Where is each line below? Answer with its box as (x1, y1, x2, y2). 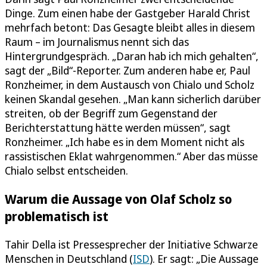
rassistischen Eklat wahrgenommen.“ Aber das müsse (5, 149, 258, 163)
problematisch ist (5, 207, 108, 225)
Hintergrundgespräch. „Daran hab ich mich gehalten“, (5, 49, 259, 63)
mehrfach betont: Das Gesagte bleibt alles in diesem (5, 20, 255, 35)
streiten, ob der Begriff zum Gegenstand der (5, 106, 218, 120)
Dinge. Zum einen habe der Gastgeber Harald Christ (5, 6, 250, 20)
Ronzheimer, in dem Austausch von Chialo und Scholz (5, 77, 254, 92)
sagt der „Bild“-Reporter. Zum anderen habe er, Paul (5, 63, 250, 77)
